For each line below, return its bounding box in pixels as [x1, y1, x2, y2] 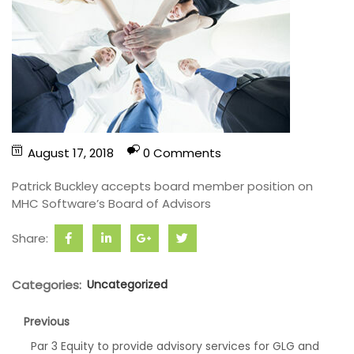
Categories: [12, 277, 81, 293]
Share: [12, 230, 51, 247]
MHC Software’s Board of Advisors [12, 195, 211, 212]
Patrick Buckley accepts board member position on [12, 178, 313, 194]
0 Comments [143, 145, 221, 161]
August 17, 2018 [28, 145, 114, 161]
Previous [24, 314, 70, 330]
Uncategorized [87, 277, 168, 292]
